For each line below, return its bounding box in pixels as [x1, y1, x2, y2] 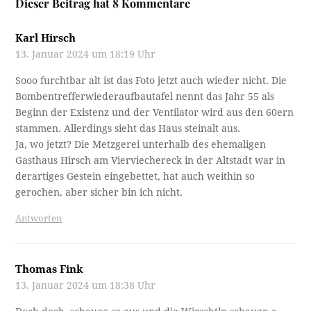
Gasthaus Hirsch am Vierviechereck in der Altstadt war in [15, 155, 286, 167]
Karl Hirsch [15, 32, 76, 45]
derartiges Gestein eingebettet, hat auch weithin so [15, 171, 255, 183]
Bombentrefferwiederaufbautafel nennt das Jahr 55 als [15, 91, 275, 103]
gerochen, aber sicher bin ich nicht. [15, 187, 183, 199]
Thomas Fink [15, 263, 84, 276]
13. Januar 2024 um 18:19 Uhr [15, 49, 156, 60]
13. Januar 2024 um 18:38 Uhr [15, 280, 156, 292]
